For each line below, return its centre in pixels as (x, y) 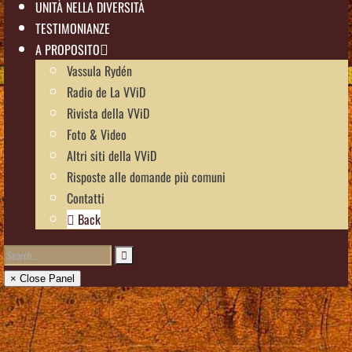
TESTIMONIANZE (73, 28)
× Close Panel (42, 279)
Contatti (86, 198)
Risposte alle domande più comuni (146, 176)
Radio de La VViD (106, 92)
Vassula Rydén (99, 70)
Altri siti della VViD (112, 155)
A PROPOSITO (68, 49)
